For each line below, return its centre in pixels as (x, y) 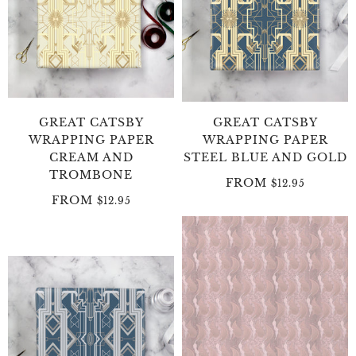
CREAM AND (91, 157)
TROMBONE (91, 174)
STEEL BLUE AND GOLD (265, 157)
